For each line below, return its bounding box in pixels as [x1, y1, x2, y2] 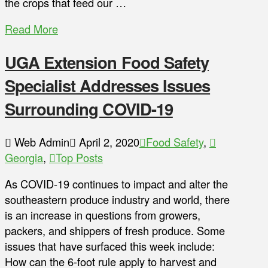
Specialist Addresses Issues [5, 74, 211, 98]
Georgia [5, 149, 43, 165]
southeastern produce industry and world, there [5, 191, 230, 208]
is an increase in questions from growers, [5, 207, 200, 223]
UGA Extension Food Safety [5, 50, 209, 74]
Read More [5, 21, 58, 37]
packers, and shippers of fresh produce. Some [5, 223, 225, 239]
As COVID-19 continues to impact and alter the [5, 176, 228, 192]
